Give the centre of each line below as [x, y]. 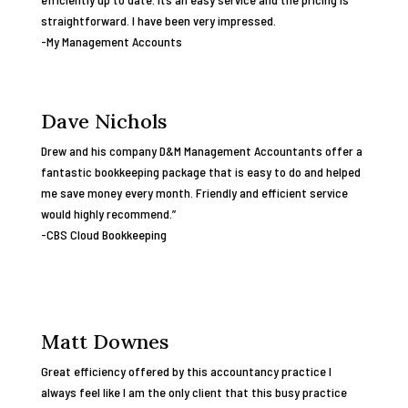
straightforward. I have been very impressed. [158, 20]
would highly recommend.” [108, 214]
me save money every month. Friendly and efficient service [194, 193]
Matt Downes [104, 342]
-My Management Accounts [111, 41]
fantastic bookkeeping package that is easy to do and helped [200, 172]
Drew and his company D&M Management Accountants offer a [201, 151]
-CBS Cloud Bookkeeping [103, 235]
